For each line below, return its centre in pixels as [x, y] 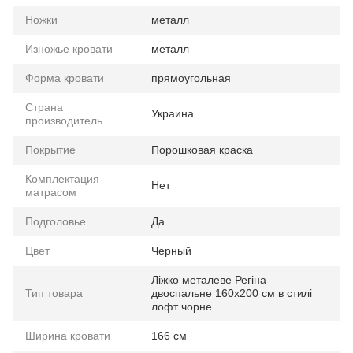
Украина [173, 113]
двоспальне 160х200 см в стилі [232, 293]
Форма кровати [65, 78]
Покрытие [50, 149]
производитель [64, 120]
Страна [44, 107]
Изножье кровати [69, 48]
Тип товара [54, 293]
